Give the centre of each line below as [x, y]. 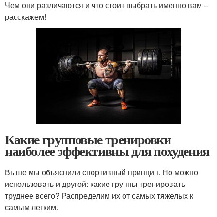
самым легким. [31, 207]
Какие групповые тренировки [88, 139]
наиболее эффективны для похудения [107, 151]
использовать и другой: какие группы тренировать [95, 184]
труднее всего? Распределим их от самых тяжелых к [99, 196]
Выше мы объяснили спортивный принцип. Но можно [101, 172]
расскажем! [25, 16]
